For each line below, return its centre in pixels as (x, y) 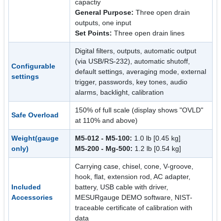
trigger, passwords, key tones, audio (131, 82)
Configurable (33, 66)
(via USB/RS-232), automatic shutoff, (133, 61)
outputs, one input (103, 22)
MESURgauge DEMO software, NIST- (134, 197)
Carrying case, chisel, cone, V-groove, (134, 166)
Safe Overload (35, 115)
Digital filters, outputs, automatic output (136, 51)
